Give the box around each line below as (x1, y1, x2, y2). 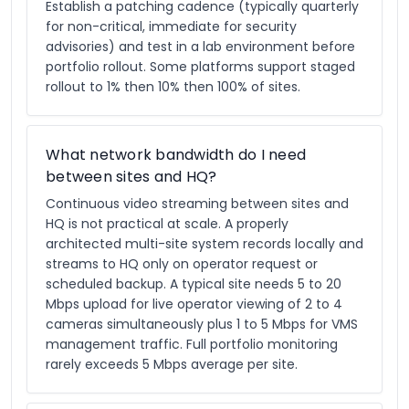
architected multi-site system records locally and (46, 235, 363, 253)
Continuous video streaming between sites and (46, 194, 349, 213)
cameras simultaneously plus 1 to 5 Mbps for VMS (46, 315, 358, 333)
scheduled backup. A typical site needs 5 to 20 (46, 275, 341, 293)
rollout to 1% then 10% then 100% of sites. (46, 78, 300, 96)
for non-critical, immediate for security (46, 17, 297, 36)
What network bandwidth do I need (46, 144, 306, 165)
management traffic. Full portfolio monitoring (46, 335, 338, 353)
